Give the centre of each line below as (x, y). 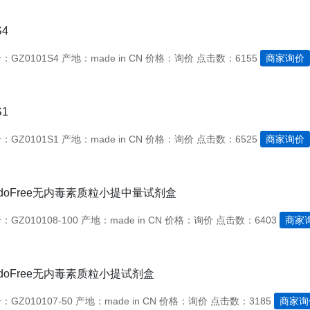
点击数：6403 (246, 220)
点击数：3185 (240, 301)
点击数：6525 (227, 139)
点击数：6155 (227, 58)
